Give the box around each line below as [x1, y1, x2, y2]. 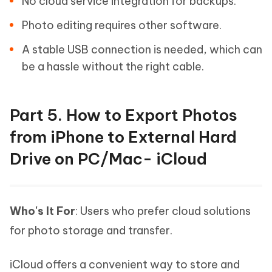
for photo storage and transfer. [10, 223, 172, 238]
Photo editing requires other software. [22, 18, 222, 33]
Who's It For [10, 204, 75, 219]
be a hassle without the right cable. [22, 59, 204, 74]
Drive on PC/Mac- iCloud [10, 149, 207, 169]
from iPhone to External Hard [10, 127, 237, 148]
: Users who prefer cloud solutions [75, 204, 251, 219]
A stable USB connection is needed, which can [22, 42, 262, 57]
